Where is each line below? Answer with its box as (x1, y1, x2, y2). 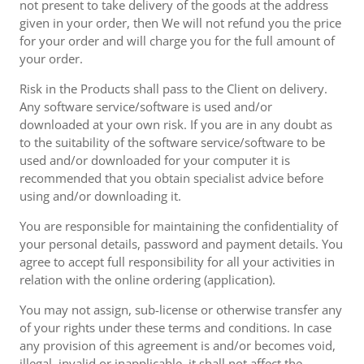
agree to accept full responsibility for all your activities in (19, 253, 335, 270)
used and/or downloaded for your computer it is (19, 152, 290, 168)
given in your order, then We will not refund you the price (19, 15, 341, 31)
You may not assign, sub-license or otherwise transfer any (19, 301, 342, 318)
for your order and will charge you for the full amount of (19, 32, 335, 49)
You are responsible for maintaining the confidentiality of (19, 218, 338, 234)
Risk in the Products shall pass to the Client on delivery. (19, 80, 327, 97)
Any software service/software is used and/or (19, 98, 272, 115)
